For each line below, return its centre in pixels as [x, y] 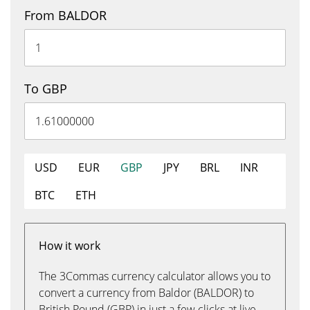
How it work [70, 246]
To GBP [46, 89]
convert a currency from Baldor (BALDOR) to [146, 293]
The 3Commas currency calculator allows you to [155, 276]
